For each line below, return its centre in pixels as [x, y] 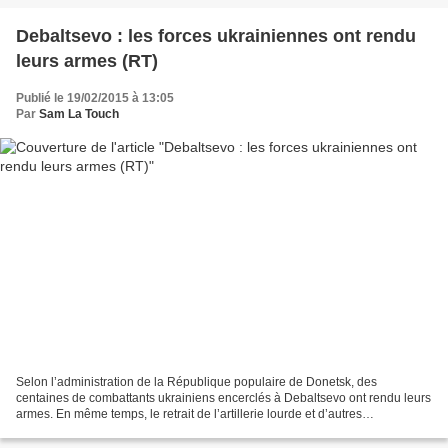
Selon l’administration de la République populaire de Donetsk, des [196, 381]
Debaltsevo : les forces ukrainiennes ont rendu [216, 36]
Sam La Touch [79, 114]
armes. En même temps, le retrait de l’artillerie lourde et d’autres [189, 413]
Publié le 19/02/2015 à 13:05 [95, 98]
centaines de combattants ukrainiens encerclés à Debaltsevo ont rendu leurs [223, 397]
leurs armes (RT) [87, 61]
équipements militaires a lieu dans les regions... [145, 429]
